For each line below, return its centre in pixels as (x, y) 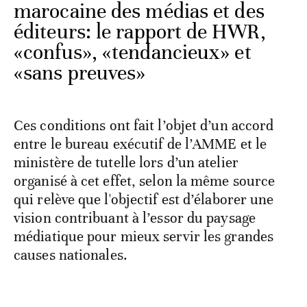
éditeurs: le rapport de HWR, (140, 32)
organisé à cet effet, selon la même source (145, 181)
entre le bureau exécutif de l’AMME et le (140, 144)
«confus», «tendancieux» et (133, 52)
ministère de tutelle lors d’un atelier (126, 162)
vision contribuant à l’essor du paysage (135, 218)
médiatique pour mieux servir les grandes (144, 236)
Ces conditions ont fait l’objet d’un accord (144, 125)
